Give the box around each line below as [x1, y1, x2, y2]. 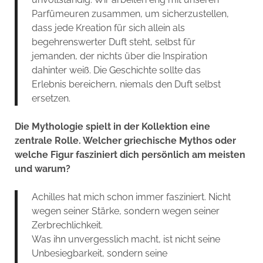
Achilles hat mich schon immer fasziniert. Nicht [31, 191, 231, 203]
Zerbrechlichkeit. [31, 219, 103, 231]
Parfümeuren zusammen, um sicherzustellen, [31, 8, 229, 19]
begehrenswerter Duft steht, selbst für [31, 36, 195, 48]
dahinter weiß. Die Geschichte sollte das [31, 64, 201, 76]
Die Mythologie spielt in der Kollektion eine [14, 120, 210, 132]
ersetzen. [31, 92, 70, 104]
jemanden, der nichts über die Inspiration [31, 50, 207, 62]
